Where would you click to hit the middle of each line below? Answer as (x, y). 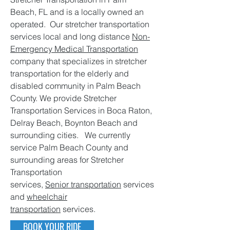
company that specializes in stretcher (79, 61)
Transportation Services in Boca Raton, (81, 110)
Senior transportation (83, 184)
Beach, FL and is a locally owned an (77, 12)
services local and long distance (71, 36)
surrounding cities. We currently (70, 135)
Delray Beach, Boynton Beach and (74, 123)
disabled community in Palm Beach (75, 86)
